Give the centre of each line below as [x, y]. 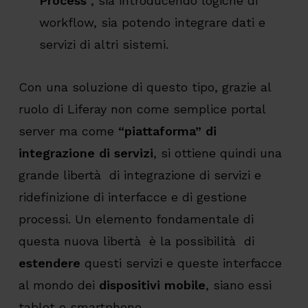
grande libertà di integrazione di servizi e [140, 175]
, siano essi [238, 285]
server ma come [68, 131]
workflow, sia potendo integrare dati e [152, 23]
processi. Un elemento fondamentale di [136, 219]
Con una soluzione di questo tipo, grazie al [144, 87]
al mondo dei [58, 285]
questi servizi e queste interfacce [181, 263]
